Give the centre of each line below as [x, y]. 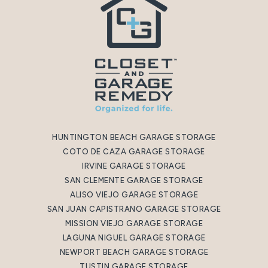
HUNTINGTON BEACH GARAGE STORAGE [134, 137]
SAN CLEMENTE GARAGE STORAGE [134, 180]
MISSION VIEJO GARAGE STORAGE [134, 223]
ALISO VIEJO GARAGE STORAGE [134, 195]
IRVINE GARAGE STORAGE [134, 166]
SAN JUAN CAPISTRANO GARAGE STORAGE [134, 209]
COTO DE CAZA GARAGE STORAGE [134, 152]
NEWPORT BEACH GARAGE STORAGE [134, 252]
